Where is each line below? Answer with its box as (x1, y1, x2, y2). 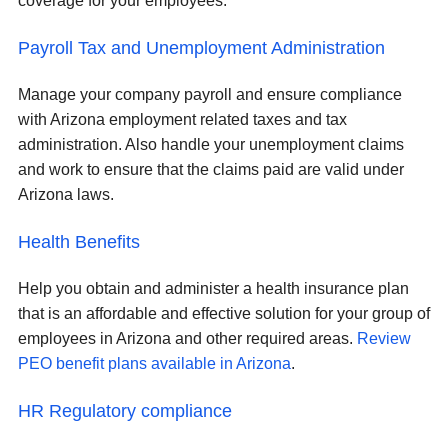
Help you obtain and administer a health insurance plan (18, 280, 409, 298)
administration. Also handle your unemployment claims (18, 136, 404, 154)
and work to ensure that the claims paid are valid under (18, 161, 404, 179)
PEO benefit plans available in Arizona (18, 355, 291, 373)
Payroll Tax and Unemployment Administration (18, 38, 385, 59)
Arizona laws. (18, 186, 114, 204)
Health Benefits (18, 232, 140, 253)
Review (357, 330, 411, 348)
